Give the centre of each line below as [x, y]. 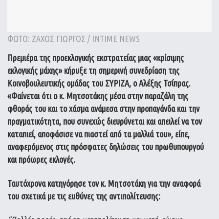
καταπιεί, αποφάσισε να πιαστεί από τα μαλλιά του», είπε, [99, 134]
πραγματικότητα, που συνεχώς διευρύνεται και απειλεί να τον [105, 121]
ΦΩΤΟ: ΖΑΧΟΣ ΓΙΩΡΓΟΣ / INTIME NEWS [74, 39]
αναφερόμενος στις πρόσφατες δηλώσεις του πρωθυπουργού [106, 147]
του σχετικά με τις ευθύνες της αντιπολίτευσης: [84, 196]
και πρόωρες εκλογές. [41, 159]
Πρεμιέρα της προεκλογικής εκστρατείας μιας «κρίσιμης [96, 58]
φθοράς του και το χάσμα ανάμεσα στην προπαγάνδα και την [103, 109]
